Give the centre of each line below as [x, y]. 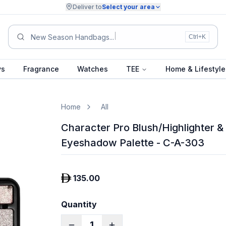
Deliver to [87, 7]
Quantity [79, 204]
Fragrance [41, 69]
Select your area [128, 7]
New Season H [55, 37]
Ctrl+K [197, 37]
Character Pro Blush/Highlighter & [142, 128]
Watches [93, 69]
